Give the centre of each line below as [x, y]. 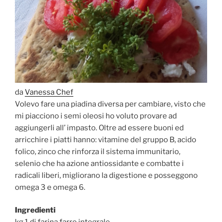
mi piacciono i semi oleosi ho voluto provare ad [96, 116]
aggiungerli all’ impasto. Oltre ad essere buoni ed [99, 128]
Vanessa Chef [49, 92]
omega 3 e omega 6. [50, 187]
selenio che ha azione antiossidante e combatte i [99, 163]
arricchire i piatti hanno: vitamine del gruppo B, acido [106, 139]
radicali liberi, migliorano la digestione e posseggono [106, 175]
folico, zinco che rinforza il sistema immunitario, [98, 151]
